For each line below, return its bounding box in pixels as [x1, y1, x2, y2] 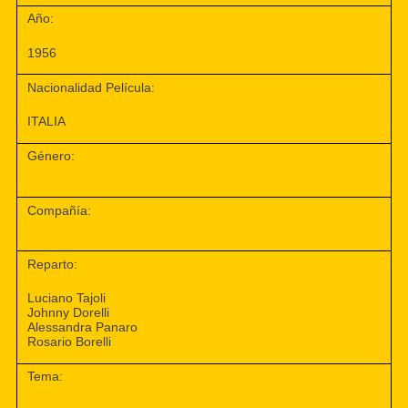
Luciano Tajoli [27, 291, 107, 306]
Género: [27, 148, 76, 164]
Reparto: [27, 256, 78, 271]
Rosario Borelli [27, 334, 112, 350]
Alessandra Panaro [27, 320, 138, 335]
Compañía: [27, 202, 92, 218]
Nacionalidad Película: [27, 79, 156, 95]
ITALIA [27, 113, 66, 128]
